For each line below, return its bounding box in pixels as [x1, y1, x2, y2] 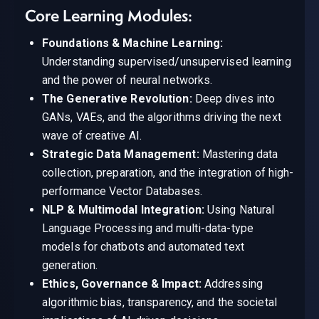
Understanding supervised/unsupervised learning [42, 55, 291, 69]
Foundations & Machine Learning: [42, 36, 224, 51]
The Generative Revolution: [42, 92, 192, 106]
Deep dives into [192, 92, 276, 106]
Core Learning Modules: [25, 4, 192, 27]
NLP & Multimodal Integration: [42, 203, 204, 217]
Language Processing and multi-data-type [42, 221, 253, 236]
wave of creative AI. [42, 129, 142, 143]
